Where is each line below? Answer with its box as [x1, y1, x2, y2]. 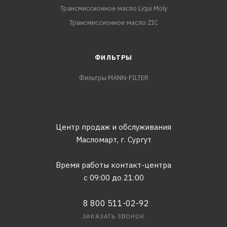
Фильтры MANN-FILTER [79, 73, 148, 83]
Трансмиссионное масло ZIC [69, 18, 158, 27]
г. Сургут [120, 135, 152, 145]
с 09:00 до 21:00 [83, 173, 144, 183]
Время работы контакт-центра [56, 160, 171, 170]
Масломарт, [75, 135, 119, 145]
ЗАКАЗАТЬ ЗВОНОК [82, 212, 145, 220]
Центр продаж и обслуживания [56, 122, 171, 132]
